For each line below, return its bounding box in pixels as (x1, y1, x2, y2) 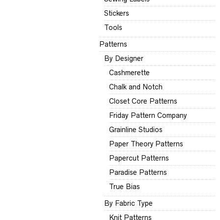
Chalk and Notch (109, 83, 163, 91)
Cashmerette (109, 69, 150, 77)
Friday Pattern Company (109, 111, 187, 120)
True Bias (109, 183, 140, 191)
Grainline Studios (109, 126, 163, 134)
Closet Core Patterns (109, 97, 177, 106)
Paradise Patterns (109, 168, 167, 177)
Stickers (104, 9, 129, 18)
